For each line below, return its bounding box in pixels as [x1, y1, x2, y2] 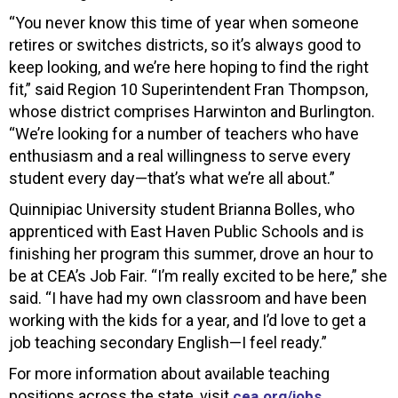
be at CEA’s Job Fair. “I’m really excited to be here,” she [9, 267, 387, 286]
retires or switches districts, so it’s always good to [9, 36, 361, 55]
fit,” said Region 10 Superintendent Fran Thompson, [9, 80, 368, 99]
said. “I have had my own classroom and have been [9, 289, 367, 308]
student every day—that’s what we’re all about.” [9, 169, 335, 188]
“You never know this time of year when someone [9, 13, 359, 33]
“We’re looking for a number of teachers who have [9, 124, 359, 144]
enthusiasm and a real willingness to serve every [9, 147, 351, 166]
